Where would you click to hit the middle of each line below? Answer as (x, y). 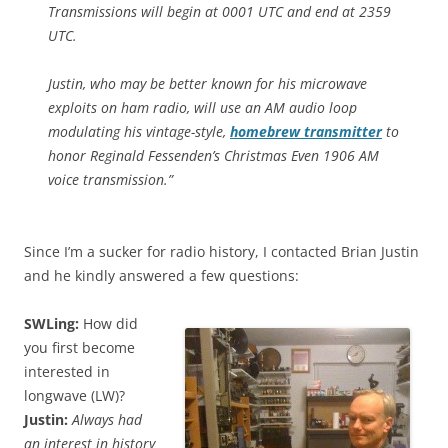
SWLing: (51, 324)
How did (108, 324)
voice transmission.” (110, 180)
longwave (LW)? (74, 396)
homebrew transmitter (306, 132)
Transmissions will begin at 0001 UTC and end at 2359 (219, 12)
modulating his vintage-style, (139, 132)
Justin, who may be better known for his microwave (207, 84)
